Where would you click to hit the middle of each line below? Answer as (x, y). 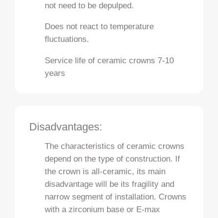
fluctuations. (67, 39)
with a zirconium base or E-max (103, 209)
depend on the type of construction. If (113, 158)
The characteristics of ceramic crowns (115, 146)
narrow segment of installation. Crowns (116, 196)
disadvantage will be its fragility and (110, 184)
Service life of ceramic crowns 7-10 (109, 60)
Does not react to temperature (100, 27)
